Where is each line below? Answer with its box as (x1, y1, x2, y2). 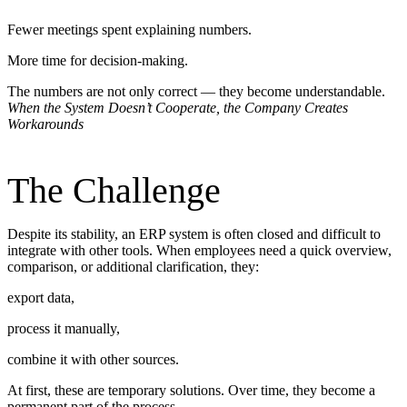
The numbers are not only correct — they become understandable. (7, 84, 385, 100)
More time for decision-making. (7, 53, 188, 69)
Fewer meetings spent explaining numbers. (7, 22, 252, 38)
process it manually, (7, 321, 120, 337)
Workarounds (7, 116, 87, 133)
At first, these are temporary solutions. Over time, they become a (7, 382, 375, 399)
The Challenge (7, 170, 221, 212)
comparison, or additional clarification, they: (7, 259, 259, 275)
